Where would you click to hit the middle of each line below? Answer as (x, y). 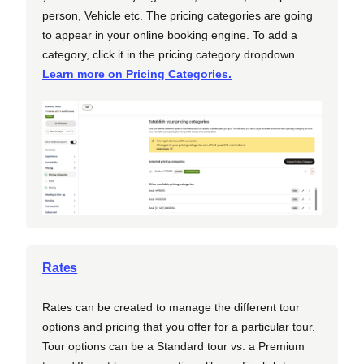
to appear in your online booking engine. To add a (170, 35)
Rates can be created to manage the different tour (171, 308)
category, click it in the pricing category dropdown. (170, 55)
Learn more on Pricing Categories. (137, 74)
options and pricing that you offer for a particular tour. (179, 327)
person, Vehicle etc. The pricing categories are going (178, 16)
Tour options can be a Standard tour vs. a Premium (173, 347)
